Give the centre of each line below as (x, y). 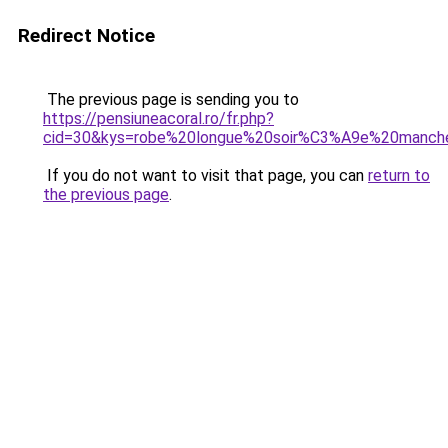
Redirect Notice (86, 35)
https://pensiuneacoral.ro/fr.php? (158, 118)
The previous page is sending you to (171, 99)
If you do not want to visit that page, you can (205, 175)
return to (399, 175)
